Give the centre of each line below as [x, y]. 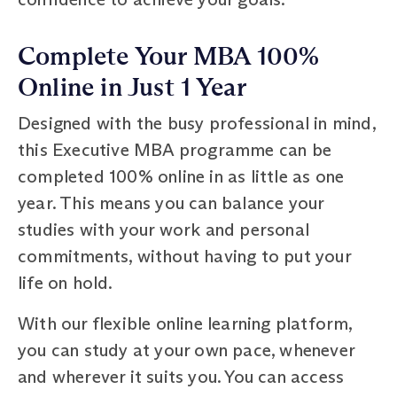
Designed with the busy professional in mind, [197, 123]
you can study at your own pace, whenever [187, 350]
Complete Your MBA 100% [169, 56]
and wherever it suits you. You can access [181, 376]
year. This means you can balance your [171, 202]
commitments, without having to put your [184, 256]
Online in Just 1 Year [132, 87]
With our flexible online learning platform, [185, 323]
